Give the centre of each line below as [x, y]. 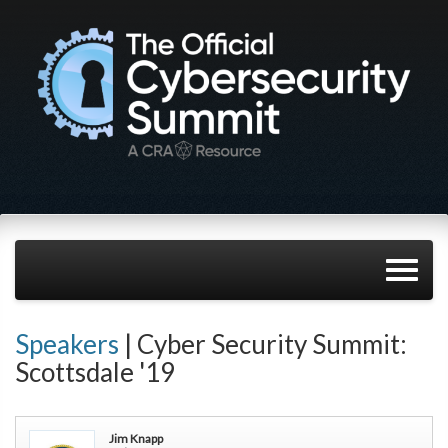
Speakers [67, 344]
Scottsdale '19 [95, 372]
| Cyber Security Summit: [263, 344]
